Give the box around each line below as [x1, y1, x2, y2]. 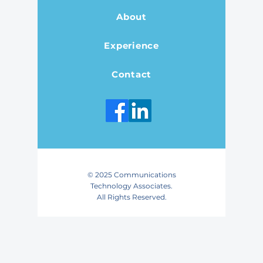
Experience [104, 39, 159, 51]
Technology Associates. [90, 181, 173, 190]
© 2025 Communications [87, 170, 176, 179]
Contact [111, 68, 152, 80]
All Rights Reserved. [96, 193, 167, 201]
